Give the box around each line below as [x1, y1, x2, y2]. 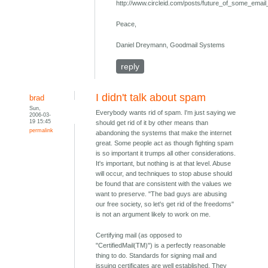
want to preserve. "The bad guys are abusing [96, 190, 227, 198]
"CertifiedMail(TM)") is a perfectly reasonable [96, 242, 226, 249]
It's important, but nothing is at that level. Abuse [96, 160, 232, 167]
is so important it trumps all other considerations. [96, 150, 236, 157]
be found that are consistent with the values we [96, 180, 232, 188]
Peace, [116, 20, 137, 28]
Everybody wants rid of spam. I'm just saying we [96, 109, 236, 117]
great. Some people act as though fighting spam [96, 139, 234, 147]
